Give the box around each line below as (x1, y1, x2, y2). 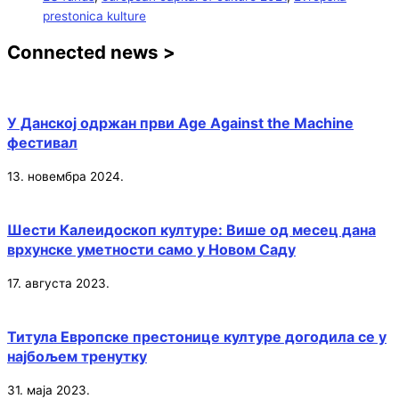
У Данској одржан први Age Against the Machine (7, 114, 354, 133)
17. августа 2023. (7, 276, 110, 291)
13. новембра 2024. (7, 169, 124, 184)
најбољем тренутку (7, 347, 147, 366)
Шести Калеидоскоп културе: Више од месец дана (7, 221, 376, 240)
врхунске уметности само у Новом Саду (7, 240, 296, 259)
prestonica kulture (43, 9, 146, 24)
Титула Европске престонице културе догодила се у (7, 328, 387, 346)
